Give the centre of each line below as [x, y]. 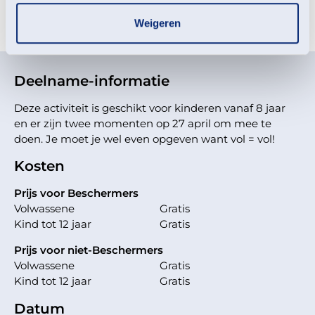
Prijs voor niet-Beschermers [89, 250]
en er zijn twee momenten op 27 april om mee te [143, 124]
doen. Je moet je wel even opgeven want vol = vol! [144, 139]
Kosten [39, 166]
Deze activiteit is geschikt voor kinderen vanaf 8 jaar [150, 108]
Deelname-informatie [92, 81]
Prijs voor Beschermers [76, 193]
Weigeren [157, 22]
